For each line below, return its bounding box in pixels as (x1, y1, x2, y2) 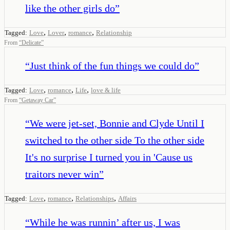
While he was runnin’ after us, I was (30, 216, 180, 228)
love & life (91, 86, 121, 94)
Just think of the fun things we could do (30, 60, 195, 71)
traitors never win (25, 168, 99, 180)
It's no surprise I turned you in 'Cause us (25, 151, 193, 163)
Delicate (22, 39, 41, 46)
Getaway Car (22, 96, 53, 104)
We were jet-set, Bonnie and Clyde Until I (30, 117, 204, 129)
